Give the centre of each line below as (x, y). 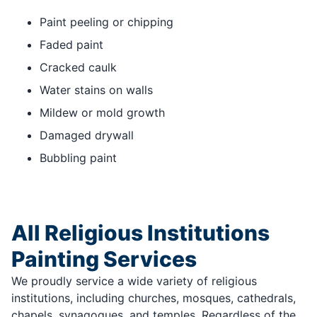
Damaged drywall (87, 136)
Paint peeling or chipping (106, 22)
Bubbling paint (78, 158)
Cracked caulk (78, 68)
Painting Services (104, 259)
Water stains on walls (96, 90)
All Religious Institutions (140, 233)
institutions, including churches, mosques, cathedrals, (154, 298)
